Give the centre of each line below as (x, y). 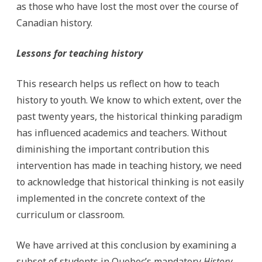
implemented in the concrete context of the (111, 198)
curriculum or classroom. (70, 215)
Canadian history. (54, 23)
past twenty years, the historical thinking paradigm (129, 116)
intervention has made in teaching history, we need (129, 166)
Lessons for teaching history (80, 53)
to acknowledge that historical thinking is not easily (130, 182)
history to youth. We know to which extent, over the (129, 100)
